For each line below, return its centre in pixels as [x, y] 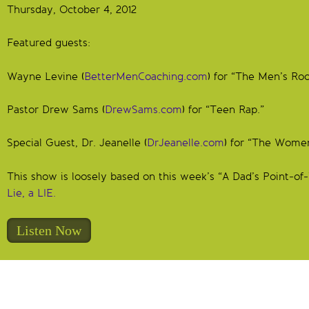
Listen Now [49, 231]
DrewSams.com [143, 110]
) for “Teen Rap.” [223, 110]
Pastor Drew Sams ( [56, 110]
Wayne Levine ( [46, 76]
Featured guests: [49, 43]
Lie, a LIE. [31, 193]
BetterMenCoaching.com [146, 76]
